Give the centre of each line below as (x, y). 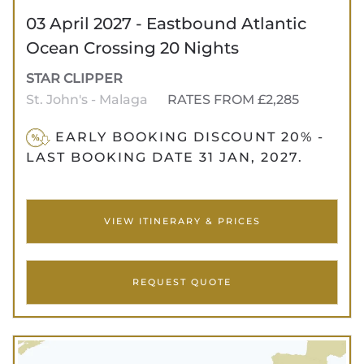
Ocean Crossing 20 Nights (132, 48)
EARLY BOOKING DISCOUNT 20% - (187, 136)
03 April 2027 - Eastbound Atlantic (166, 23)
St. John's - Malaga (89, 99)
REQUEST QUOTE (182, 282)
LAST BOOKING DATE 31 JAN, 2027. (165, 157)
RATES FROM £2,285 (233, 99)
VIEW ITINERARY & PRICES (182, 221)
